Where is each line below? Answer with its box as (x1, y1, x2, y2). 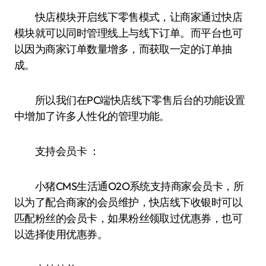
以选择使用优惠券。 (14, 227, 108, 241)
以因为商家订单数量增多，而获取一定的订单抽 (14, 42, 232, 56)
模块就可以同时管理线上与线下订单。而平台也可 (14, 26, 243, 40)
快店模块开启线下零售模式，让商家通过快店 (14, 10, 243, 24)
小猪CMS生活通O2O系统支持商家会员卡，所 (14, 179, 244, 193)
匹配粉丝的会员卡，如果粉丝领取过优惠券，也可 (14, 211, 243, 225)
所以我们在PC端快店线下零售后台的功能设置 (14, 93, 245, 107)
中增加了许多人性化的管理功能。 (14, 109, 170, 123)
